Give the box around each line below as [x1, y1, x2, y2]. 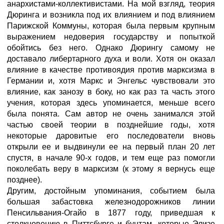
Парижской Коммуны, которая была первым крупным [7, 21, 215, 30]
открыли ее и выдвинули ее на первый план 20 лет [7, 142, 215, 151]
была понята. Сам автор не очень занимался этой [7, 109, 215, 118]
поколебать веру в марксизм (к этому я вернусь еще [7, 164, 215, 173]
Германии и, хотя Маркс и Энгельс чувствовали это [7, 76, 215, 85]
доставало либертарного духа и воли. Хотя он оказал [7, 54, 215, 63]
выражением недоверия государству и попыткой [7, 32, 215, 41]
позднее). [7, 175, 42, 184]
